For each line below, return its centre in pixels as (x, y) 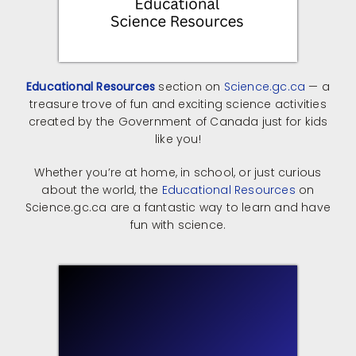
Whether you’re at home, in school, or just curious (178, 172)
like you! (178, 139)
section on (190, 86)
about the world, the (102, 190)
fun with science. (178, 224)
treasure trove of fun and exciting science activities (178, 104)
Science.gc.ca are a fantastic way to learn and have (178, 207)
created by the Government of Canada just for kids (178, 121)
